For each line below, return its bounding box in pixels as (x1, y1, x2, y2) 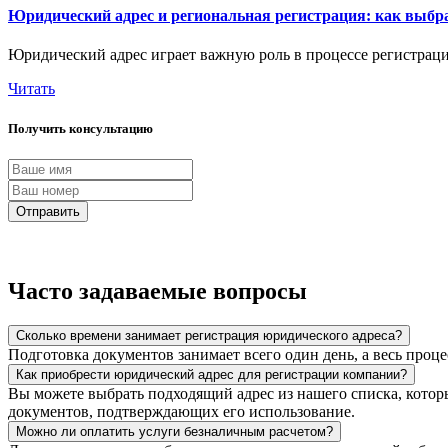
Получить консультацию (8, 120, 153, 136)
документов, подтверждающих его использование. (8, 402, 355, 420)
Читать (8, 80, 55, 98)
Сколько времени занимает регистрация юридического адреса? (16, 327, 402, 343)
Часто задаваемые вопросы (8, 277, 307, 304)
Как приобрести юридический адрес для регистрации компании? (16, 366, 407, 382)
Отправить (16, 203, 80, 219)
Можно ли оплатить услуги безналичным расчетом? (16, 423, 333, 439)
